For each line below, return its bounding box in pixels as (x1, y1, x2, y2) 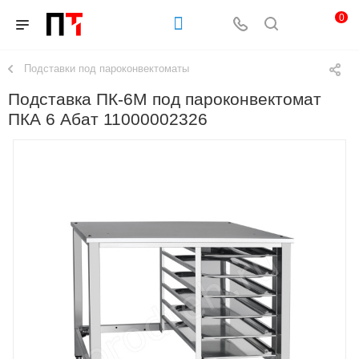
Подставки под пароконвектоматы (24, 63, 189, 75)
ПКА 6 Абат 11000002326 (8, 110, 208, 130)
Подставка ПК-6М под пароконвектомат (8, 90, 321, 110)
